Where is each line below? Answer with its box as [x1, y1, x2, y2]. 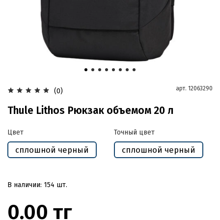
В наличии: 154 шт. [7, 180, 67, 189]
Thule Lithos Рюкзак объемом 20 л [7, 104, 174, 117]
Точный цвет [114, 128, 155, 137]
